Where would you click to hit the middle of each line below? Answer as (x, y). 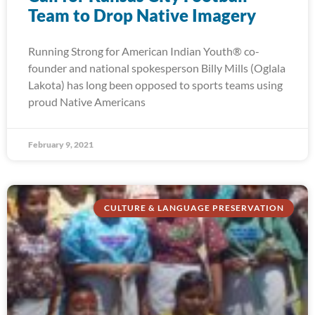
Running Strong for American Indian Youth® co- (144, 51)
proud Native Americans (87, 102)
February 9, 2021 (61, 144)
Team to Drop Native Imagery (142, 15)
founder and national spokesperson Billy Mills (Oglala (157, 68)
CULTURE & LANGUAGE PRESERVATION (194, 208)
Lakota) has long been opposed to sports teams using (155, 85)
